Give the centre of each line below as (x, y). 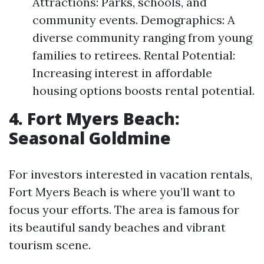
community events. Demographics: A (134, 20)
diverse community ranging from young (142, 37)
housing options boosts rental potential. (143, 90)
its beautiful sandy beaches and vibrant (117, 227)
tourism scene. (50, 245)
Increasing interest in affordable (122, 73)
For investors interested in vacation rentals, (131, 174)
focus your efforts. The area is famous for (124, 209)
